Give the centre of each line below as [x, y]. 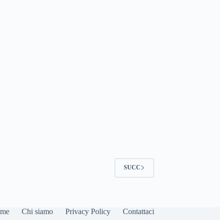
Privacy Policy [88, 211]
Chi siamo [37, 211]
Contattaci [138, 211]
